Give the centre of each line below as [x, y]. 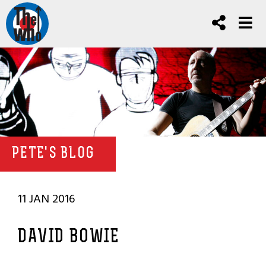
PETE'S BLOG [53, 154]
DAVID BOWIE [69, 237]
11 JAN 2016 [46, 199]
